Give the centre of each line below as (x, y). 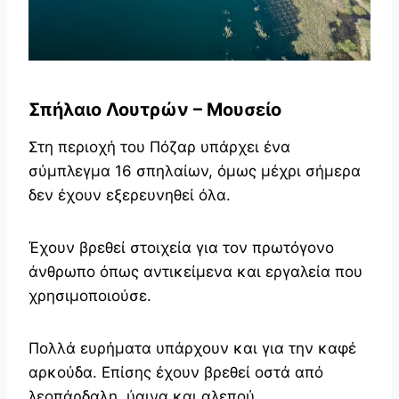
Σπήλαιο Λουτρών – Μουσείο (155, 109)
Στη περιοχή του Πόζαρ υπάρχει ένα (159, 147)
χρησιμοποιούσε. (90, 295)
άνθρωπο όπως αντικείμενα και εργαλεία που (195, 271)
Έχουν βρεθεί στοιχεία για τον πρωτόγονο (181, 247)
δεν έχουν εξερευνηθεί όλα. (130, 195)
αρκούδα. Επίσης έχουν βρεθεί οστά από (176, 372)
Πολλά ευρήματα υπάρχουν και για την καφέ (192, 348)
